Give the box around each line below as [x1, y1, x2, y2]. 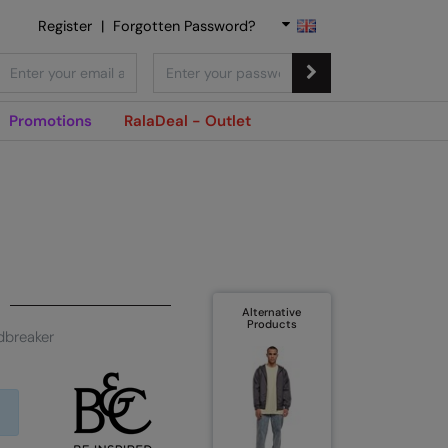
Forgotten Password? [113, 17, 256, 35]
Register [38, 17, 92, 35]
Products [246, 316, 297, 331]
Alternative [242, 304, 302, 319]
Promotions [9, 111, 92, 131]
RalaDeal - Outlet [124, 111, 251, 131]
